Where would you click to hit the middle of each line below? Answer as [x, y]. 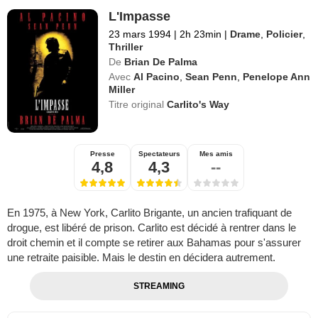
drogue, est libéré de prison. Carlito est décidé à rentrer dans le [152, 228]
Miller [122, 90]
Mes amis [216, 154]
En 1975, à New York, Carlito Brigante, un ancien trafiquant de [149, 213]
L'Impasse [140, 17]
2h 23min [201, 34]
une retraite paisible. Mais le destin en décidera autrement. [141, 258]
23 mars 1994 [140, 34]
